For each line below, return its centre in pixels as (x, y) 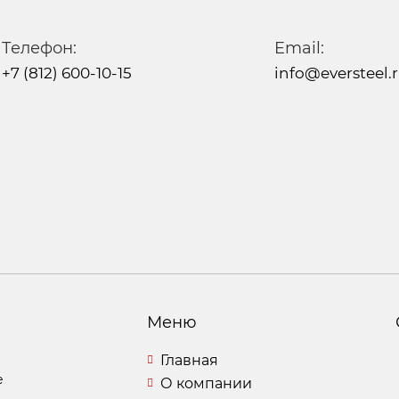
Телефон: (40, 48)
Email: (299, 48)
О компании (206, 383)
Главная (189, 360)
